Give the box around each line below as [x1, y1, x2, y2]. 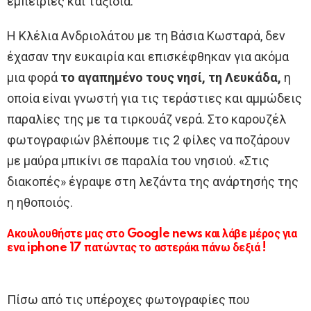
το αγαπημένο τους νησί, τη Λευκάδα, [58, 69, 281, 85]
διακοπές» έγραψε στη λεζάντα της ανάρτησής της [7, 174, 299, 189]
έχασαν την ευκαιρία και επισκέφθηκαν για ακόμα [7, 49, 289, 64]
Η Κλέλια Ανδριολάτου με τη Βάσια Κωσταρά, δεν [7, 28, 285, 43]
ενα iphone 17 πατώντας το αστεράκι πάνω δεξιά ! [7, 241, 267, 254]
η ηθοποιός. [7, 194, 73, 210]
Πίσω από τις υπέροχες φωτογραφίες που [7, 292, 250, 307]
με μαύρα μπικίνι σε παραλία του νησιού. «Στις [7, 153, 269, 168]
